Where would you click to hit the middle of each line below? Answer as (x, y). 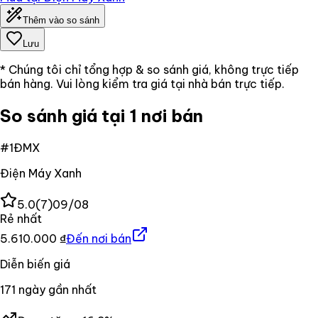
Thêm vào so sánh (61, 20)
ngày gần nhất (56, 289)
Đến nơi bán (99, 238)
